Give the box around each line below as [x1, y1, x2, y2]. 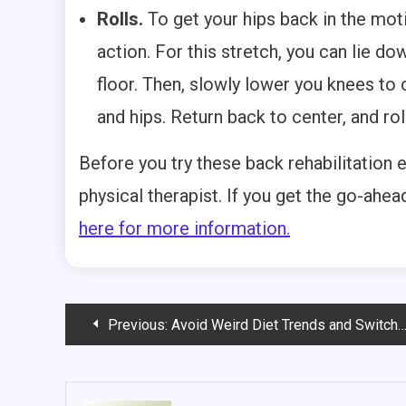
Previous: [108, 315, 168, 333]
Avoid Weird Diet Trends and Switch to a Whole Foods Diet [171, 315, 398, 333]
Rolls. [97, 7, 143, 30]
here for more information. [79, 217, 290, 239]
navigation [64, 344, 198, 382]
